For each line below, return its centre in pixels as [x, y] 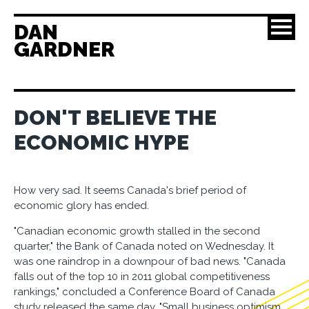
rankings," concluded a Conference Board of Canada [144, 292]
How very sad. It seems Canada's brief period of [130, 190]
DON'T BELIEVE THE [115, 118]
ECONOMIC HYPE [101, 142]
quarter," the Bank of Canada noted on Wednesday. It [144, 246]
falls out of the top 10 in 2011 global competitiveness [142, 277]
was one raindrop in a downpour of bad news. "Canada [150, 261]
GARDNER [64, 49]
